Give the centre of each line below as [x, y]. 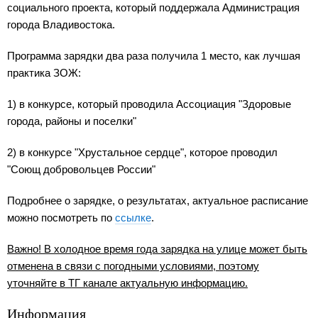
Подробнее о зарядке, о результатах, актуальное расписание [158, 201]
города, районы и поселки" [72, 121]
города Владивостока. [61, 25]
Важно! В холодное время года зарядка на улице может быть [157, 249]
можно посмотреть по [61, 218]
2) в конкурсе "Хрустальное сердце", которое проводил [142, 153]
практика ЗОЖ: [44, 73]
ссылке [133, 218]
